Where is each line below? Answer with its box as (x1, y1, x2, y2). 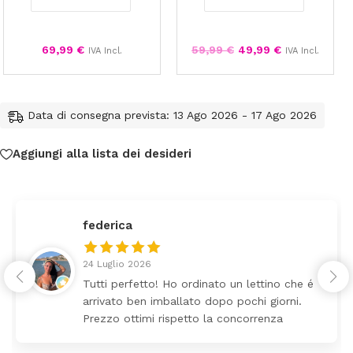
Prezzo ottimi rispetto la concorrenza (83, 311, 283, 325)
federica (83, 217, 132, 232)
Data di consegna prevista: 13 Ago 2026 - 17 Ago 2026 (28, 109, 317, 122)
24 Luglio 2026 (83, 258, 151, 269)
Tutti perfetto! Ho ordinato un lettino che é (83, 277, 314, 290)
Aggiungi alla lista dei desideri (13, 147, 191, 162)
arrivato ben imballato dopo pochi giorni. (83, 294, 302, 307)
